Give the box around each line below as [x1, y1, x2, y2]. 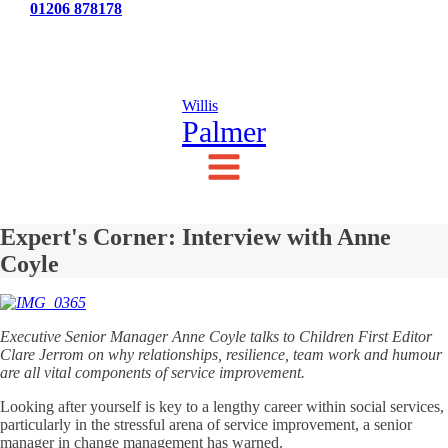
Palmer [182, 115, 266, 148]
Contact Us [335, 28, 412, 45]
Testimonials [181, 28, 266, 45]
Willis [182, 97, 218, 114]
